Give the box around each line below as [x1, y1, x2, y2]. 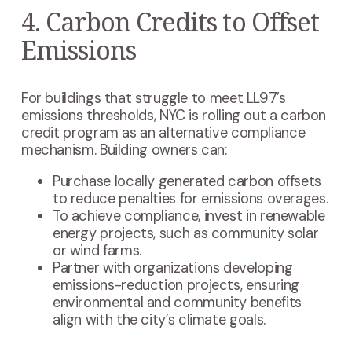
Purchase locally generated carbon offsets [52, 171, 321, 191]
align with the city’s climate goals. [52, 310, 266, 329]
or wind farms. [52, 240, 141, 260]
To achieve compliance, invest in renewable [52, 206, 325, 225]
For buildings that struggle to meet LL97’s [20, 88, 286, 108]
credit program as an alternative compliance [20, 123, 306, 142]
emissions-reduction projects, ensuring [52, 275, 300, 295]
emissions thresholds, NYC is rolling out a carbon [20, 105, 327, 125]
